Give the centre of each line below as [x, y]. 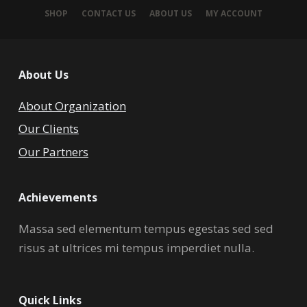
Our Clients [48, 129]
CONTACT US [108, 14]
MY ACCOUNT [234, 14]
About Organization [72, 106]
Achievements [58, 197]
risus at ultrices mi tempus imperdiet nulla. [136, 247]
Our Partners [53, 151]
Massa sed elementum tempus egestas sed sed [146, 228]
